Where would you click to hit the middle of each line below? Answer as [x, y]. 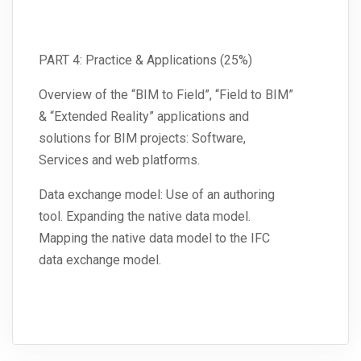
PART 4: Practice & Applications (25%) [145, 60]
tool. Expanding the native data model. [145, 217]
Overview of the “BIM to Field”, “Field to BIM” [166, 95]
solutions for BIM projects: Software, [142, 139]
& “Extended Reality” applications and [144, 117]
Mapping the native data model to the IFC [154, 239]
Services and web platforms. [121, 160]
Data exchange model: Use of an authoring [157, 195]
